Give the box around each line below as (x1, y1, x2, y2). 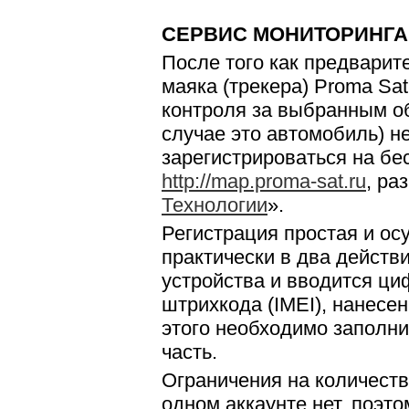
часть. (162, 341, 217, 363)
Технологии (162, 194, 267, 216)
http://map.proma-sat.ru (162, 170, 366, 193)
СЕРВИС (162, 23, 247, 46)
